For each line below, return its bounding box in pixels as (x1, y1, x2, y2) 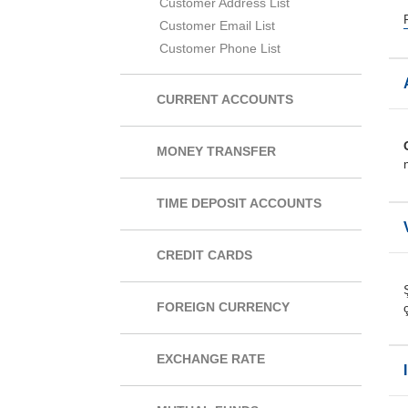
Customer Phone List (159, 42, 280, 56)
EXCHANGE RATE (157, 352, 265, 366)
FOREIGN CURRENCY (157, 301, 290, 314)
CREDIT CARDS (157, 249, 252, 262)
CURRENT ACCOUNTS (157, 93, 293, 107)
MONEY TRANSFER (157, 145, 276, 158)
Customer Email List (159, 19, 275, 33)
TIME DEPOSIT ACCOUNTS (157, 197, 321, 210)
